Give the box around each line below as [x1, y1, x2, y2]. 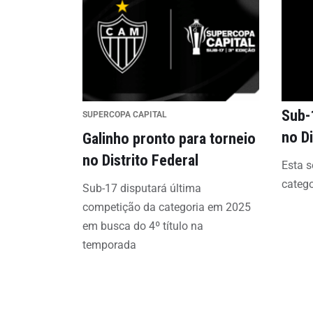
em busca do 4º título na [82, 219, 203, 233]
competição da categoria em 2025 [82, 201, 251, 214]
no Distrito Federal [82, 151, 198, 169]
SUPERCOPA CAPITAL [82, 110, 167, 119]
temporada [82, 238, 136, 252]
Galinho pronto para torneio [82, 129, 256, 147]
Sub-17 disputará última [82, 182, 201, 195]
